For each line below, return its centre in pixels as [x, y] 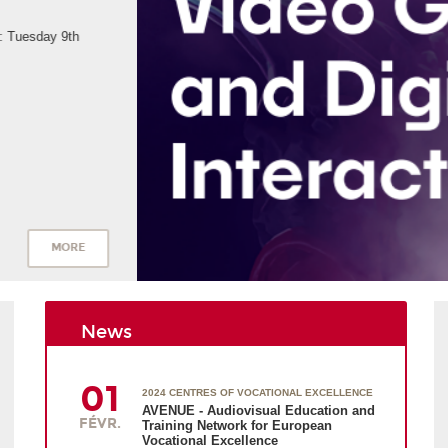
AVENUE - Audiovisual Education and [259, 411]
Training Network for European [237, 426]
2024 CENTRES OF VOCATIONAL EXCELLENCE [258, 393]
